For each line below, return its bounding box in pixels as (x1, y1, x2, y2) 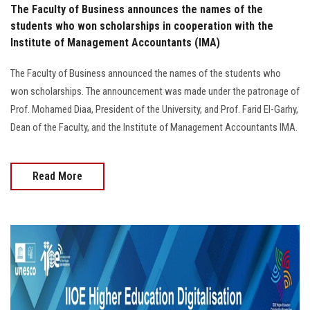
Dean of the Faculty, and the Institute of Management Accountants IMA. (10, 120, 298, 134)
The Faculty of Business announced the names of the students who (10, 66, 281, 80)
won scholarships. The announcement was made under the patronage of (10, 84, 300, 98)
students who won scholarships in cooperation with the (10, 19, 273, 33)
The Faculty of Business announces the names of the (10, 2, 263, 16)
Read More (33, 169, 82, 183)
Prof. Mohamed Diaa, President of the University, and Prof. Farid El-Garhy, (10, 102, 298, 116)
